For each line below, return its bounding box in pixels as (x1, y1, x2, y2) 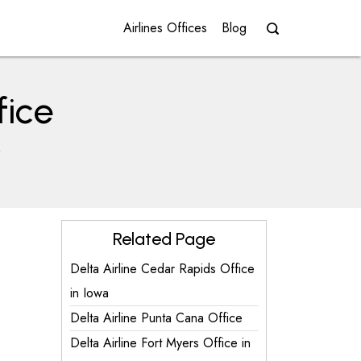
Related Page (113, 228, 215, 250)
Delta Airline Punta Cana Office (70, 309, 243, 327)
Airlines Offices (123, 19, 207, 37)
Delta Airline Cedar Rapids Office (70, 259, 255, 278)
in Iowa (70, 284, 109, 302)
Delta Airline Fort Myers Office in (70, 334, 251, 352)
